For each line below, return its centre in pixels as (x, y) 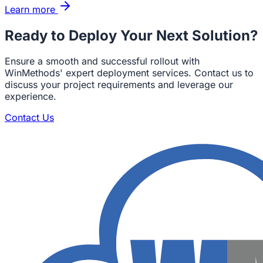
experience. (31, 97)
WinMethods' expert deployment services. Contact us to (129, 73)
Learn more (30, 9)
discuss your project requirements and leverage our (119, 85)
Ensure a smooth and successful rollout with (102, 61)
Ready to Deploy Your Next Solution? (131, 35)
